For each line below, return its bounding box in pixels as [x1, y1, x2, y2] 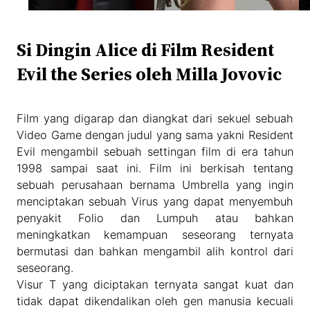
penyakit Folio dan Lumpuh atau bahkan [17, 211, 293, 226]
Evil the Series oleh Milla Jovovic [17, 62, 282, 87]
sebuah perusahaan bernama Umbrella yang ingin [17, 178, 293, 192]
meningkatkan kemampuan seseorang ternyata [17, 228, 293, 242]
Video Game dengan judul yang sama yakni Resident [17, 128, 293, 143]
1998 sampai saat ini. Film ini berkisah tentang [17, 161, 293, 176]
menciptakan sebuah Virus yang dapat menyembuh [17, 194, 293, 209]
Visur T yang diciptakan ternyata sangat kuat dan [17, 277, 293, 292]
